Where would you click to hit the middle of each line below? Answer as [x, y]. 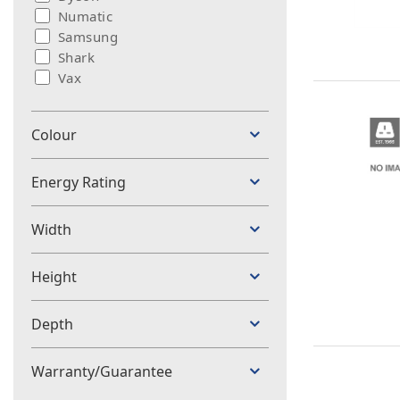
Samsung [88, 37]
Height [54, 277]
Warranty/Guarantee [102, 371]
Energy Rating [79, 182]
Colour [54, 135]
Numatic [86, 16]
